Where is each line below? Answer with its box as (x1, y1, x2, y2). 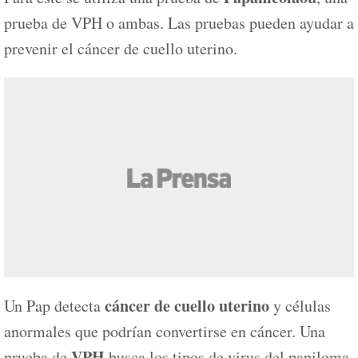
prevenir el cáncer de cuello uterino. (4, 38, 237, 59)
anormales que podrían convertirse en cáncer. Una (4, 320, 325, 342)
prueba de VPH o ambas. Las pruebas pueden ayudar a (4, 12, 354, 34)
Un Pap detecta (4, 295, 105, 316)
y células (269, 295, 331, 316)
